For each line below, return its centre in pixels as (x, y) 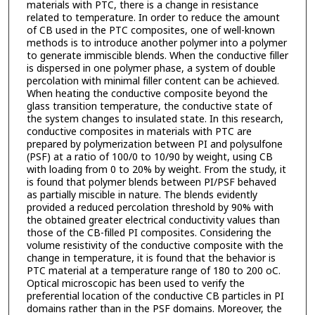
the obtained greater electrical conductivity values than (153, 221)
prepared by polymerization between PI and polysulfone (154, 145)
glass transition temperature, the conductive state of (149, 107)
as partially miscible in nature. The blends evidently (142, 195)
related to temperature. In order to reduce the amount (153, 18)
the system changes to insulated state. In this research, (155, 120)
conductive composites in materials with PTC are (139, 132)
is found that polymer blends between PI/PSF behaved (151, 183)
